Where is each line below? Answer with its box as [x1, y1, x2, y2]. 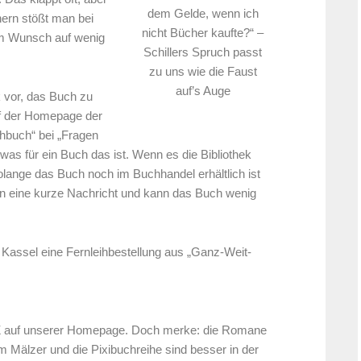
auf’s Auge [175, 85, 230, 98]
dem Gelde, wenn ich [147, 7, 259, 21]
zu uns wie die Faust [148, 65, 257, 79]
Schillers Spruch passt [143, 46, 262, 60]
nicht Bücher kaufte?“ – [142, 27, 263, 40]
